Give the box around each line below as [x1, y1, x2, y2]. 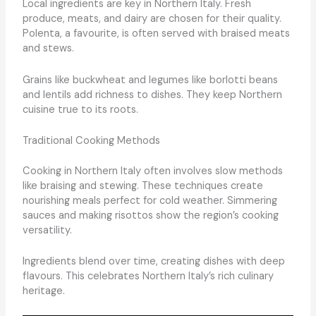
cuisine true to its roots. [22, 102, 138, 116]
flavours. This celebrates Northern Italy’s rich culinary [22, 269, 274, 284]
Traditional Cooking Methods [22, 134, 160, 148]
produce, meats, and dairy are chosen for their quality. [22, 12, 281, 26]
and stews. [22, 42, 74, 56]
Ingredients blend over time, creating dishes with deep [22, 255, 285, 269]
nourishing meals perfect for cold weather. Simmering [22, 193, 277, 207]
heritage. [22, 284, 65, 298]
